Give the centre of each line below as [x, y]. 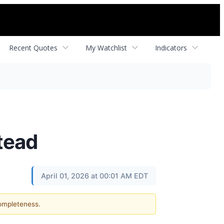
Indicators [171, 47]
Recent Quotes [33, 47]
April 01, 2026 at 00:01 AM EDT [94, 176]
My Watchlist [106, 47]
